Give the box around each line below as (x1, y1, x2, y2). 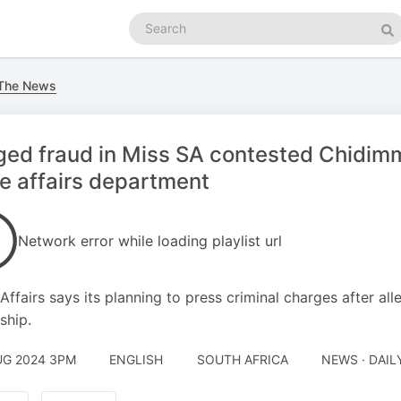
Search (128, 13, 169, 28)
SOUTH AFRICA (196, 352, 288, 367)
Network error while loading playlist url (18, 232, 282, 250)
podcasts (128, 30, 183, 46)
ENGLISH (109, 352, 163, 367)
